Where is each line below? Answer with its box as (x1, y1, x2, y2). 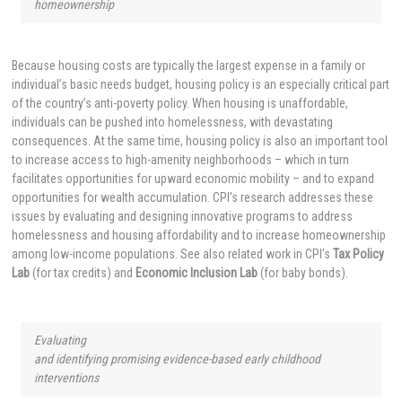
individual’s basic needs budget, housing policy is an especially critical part (12, 77, 390, 92)
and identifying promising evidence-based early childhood (34, 351, 321, 366)
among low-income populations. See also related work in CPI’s (12, 247, 334, 262)
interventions (34, 370, 100, 385)
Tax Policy (333, 247, 385, 262)
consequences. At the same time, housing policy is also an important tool (12, 134, 389, 149)
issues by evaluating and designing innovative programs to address (12, 209, 354, 224)
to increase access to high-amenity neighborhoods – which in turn (12, 153, 350, 168)
